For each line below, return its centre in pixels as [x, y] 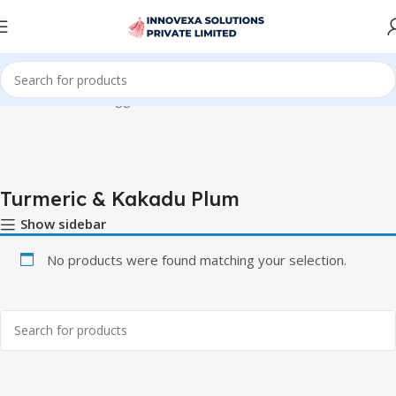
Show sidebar [64, 224]
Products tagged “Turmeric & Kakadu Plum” [176, 99]
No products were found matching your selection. [196, 259]
